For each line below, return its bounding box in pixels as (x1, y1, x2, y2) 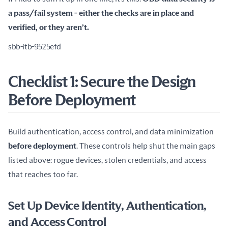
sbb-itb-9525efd (8, 43, 61, 51)
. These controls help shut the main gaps (76, 142, 215, 150)
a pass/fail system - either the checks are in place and (8, 9, 194, 17)
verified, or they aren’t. (8, 23, 89, 32)
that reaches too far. (8, 170, 78, 179)
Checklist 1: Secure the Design (8, 75, 196, 90)
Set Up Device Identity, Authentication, (8, 200, 207, 212)
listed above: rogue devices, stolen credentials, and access (8, 156, 207, 164)
